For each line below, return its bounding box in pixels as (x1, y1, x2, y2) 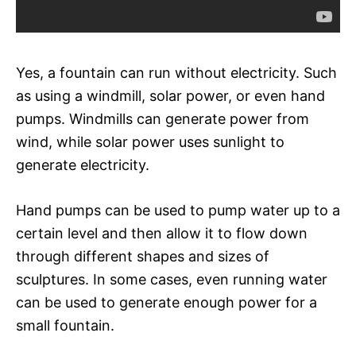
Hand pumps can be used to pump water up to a (16, 201, 340, 219)
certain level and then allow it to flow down (16, 224, 308, 242)
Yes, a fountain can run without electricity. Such (16, 64, 337, 81)
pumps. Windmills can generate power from (16, 110, 309, 127)
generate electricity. (16, 156, 149, 173)
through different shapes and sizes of (16, 247, 269, 265)
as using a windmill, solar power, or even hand (16, 87, 325, 104)
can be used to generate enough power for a (16, 293, 317, 311)
